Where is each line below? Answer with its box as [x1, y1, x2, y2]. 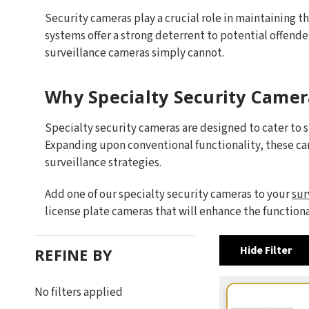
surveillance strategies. [45, 154, 161, 171]
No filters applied [34, 283, 123, 301]
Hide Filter [239, 242, 292, 258]
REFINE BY [34, 243, 113, 265]
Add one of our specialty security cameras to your [45, 186, 292, 203]
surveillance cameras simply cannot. [45, 44, 224, 61]
